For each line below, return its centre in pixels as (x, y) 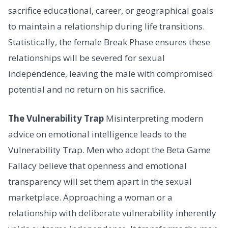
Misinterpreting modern (153, 119)
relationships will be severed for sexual (87, 58)
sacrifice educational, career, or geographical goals (111, 10)
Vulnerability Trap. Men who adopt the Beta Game (109, 150)
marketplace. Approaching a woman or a (90, 197)
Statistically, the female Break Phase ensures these (109, 42)
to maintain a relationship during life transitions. (106, 26)
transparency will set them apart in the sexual (100, 182)
